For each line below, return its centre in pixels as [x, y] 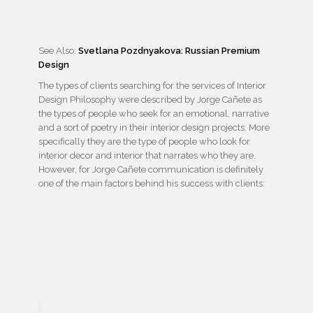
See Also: [58, 51]
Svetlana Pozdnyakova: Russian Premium [169, 51]
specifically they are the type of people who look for [144, 142]
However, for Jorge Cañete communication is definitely [151, 170]
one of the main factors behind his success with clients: [152, 184]
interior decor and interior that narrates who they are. [147, 156]
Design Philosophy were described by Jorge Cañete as [150, 100]
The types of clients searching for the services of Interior [152, 86]
